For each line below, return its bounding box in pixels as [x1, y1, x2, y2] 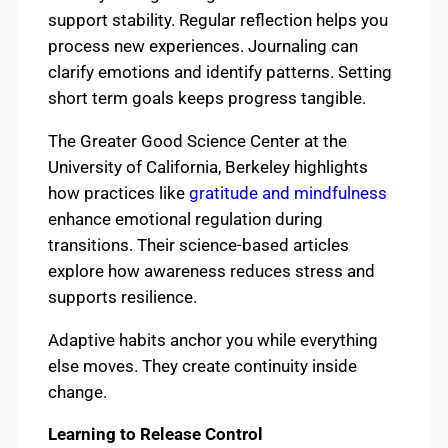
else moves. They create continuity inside [48, 355, 357, 376]
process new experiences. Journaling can [48, 35, 358, 56]
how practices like [48, 182, 189, 203]
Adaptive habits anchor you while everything [48, 329, 378, 350]
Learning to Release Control [48, 424, 263, 445]
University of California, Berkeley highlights [48, 156, 368, 177]
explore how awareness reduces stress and [48, 260, 375, 281]
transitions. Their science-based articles [48, 234, 349, 255]
